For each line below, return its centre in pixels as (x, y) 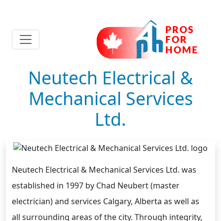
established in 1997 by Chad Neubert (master (96, 185)
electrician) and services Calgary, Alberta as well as (106, 201)
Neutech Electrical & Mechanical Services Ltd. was (104, 169)
